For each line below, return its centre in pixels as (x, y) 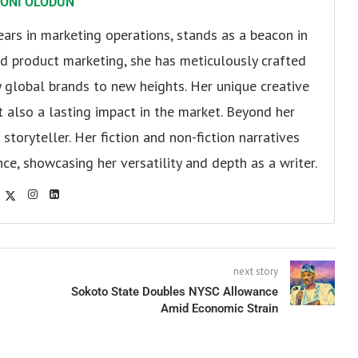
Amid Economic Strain (219, 309)
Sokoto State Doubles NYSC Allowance (174, 292)
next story (255, 272)
